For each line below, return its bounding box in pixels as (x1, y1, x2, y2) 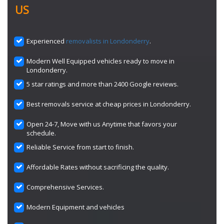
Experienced (26, 36, 66, 45)
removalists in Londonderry (66, 36, 150, 45)
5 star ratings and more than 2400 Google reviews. (26, 79, 179, 88)
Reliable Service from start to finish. (26, 142, 134, 151)
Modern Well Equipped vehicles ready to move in (26, 56, 175, 65)
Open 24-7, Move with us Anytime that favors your (26, 119, 177, 128)
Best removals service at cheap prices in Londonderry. (26, 99, 191, 108)
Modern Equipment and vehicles (26, 202, 125, 211)
